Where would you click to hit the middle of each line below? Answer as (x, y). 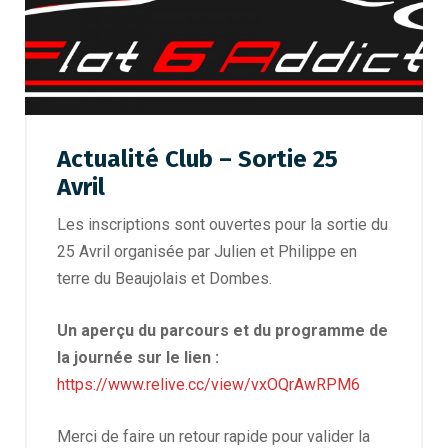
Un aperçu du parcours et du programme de (222, 331)
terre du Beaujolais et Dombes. (164, 279)
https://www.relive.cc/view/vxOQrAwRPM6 (208, 385)
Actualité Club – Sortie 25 (197, 159)
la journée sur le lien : (138, 358)
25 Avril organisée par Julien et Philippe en (207, 252)
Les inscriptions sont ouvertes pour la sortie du (222, 225)
